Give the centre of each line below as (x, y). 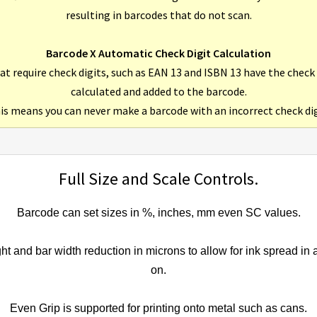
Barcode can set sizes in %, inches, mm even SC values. (158, 213)
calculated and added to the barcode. (158, 92)
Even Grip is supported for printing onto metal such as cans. (158, 309)
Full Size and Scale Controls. (158, 179)
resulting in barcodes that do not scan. (158, 15)
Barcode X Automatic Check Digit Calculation (158, 53)
